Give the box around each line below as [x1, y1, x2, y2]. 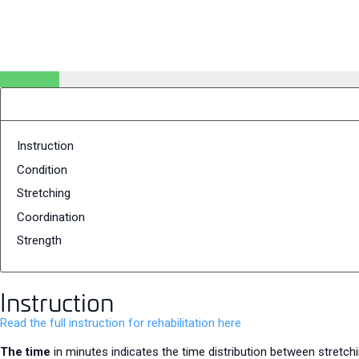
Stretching [17, 186, 71, 201]
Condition [17, 162, 67, 177]
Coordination [17, 209, 85, 224]
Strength [17, 233, 62, 248]
